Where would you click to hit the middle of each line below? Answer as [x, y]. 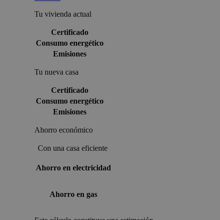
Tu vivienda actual [63, 14]
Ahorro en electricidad [74, 168]
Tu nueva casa [57, 72]
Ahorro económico [64, 130]
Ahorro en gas [74, 194]
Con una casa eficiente [73, 148]
